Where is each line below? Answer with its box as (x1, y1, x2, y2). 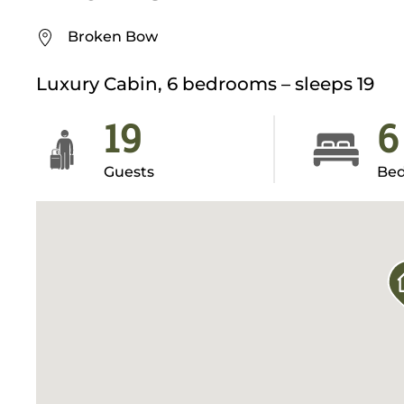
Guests (104, 163, 154, 181)
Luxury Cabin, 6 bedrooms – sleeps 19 (36, 73, 374, 96)
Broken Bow (68, 28, 158, 46)
